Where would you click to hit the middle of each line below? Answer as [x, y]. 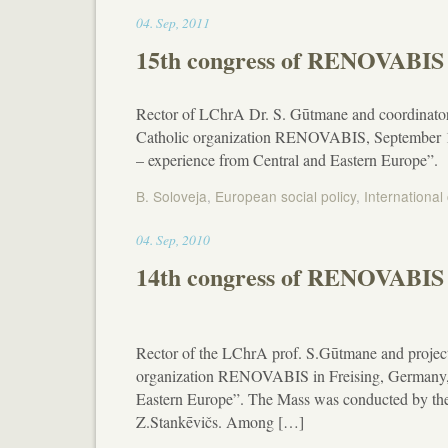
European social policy [286, 196]
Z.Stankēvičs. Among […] [220, 421]
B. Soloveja [172, 196]
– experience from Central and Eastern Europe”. [287, 160]
